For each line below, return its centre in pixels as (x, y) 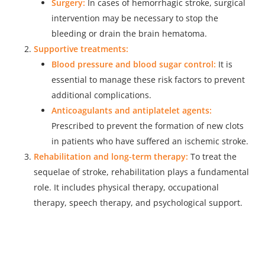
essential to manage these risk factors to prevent (148, 79)
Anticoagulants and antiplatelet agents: (131, 110)
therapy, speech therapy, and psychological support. (138, 202)
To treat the (212, 156)
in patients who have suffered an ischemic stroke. (150, 141)
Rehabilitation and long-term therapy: (111, 156)
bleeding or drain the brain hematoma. (129, 33)
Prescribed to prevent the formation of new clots (147, 125)
